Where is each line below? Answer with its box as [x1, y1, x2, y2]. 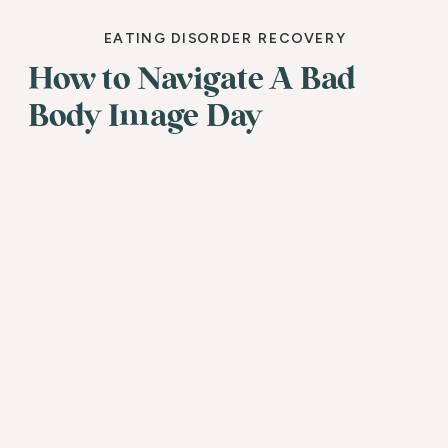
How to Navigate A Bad [28, 64, 356, 96]
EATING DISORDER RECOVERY [103, 29, 348, 48]
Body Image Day [28, 100, 262, 132]
